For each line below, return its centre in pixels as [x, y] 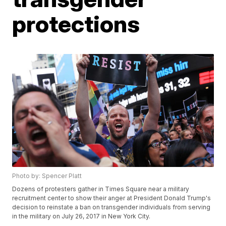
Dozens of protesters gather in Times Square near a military [101, 189]
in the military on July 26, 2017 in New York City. [82, 216]
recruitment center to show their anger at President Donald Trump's [112, 198]
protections [76, 24]
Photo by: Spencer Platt [47, 176]
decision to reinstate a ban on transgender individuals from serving [111, 207]
